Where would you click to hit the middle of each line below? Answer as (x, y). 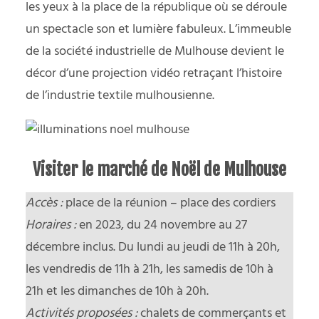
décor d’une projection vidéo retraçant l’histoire (154, 73)
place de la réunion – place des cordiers (169, 203)
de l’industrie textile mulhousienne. (120, 95)
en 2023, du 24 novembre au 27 (162, 225)
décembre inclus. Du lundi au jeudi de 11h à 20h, (153, 247)
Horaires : (51, 225)
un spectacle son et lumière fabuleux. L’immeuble (158, 29)
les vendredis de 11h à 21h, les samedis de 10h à (150, 269)
